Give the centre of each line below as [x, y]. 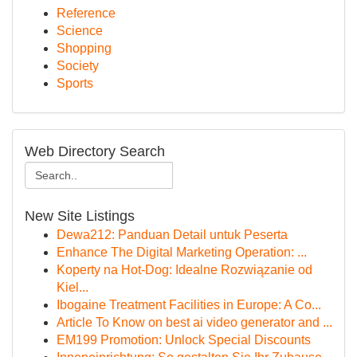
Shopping [84, 48]
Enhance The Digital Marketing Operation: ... [182, 252]
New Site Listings [80, 216]
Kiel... [73, 287]
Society [78, 66]
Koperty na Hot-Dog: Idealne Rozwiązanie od [184, 270]
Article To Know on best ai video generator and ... [194, 322]
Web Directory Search [95, 151]
